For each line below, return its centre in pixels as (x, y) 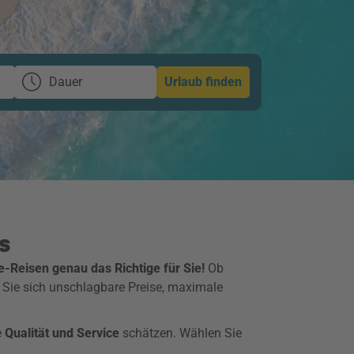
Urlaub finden (203, 82)
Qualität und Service (62, 333)
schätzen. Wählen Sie (182, 333)
